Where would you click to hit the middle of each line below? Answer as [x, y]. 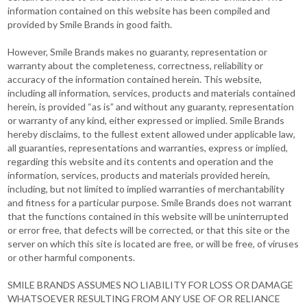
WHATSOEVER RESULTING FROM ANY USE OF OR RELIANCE [144, 298]
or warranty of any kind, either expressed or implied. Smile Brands [146, 120]
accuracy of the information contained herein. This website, [135, 79]
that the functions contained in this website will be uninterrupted [148, 216]
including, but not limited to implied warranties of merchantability [146, 189]
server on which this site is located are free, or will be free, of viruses [153, 244]
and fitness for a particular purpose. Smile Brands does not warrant [150, 202]
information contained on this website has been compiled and [139, 11]
